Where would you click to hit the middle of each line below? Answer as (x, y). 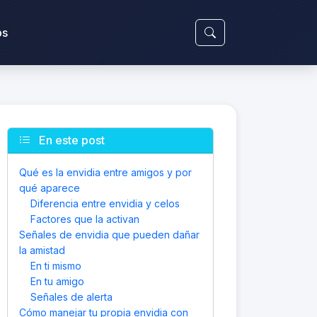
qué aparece (50, 188)
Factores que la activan (85, 219)
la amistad (42, 250)
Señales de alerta (71, 297)
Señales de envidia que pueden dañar (109, 235)
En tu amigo (57, 281)
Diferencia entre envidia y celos (105, 203)
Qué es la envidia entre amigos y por (105, 172)
